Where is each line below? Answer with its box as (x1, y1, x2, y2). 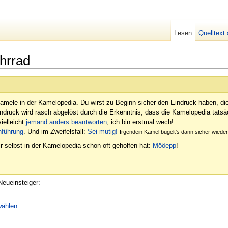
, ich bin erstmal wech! (107, 118, 174, 126)
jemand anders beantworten (26, 118, 107, 126)
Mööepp (153, 141, 176, 149)
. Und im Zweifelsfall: (23, 128, 88, 136)
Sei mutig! (88, 128, 118, 136)
